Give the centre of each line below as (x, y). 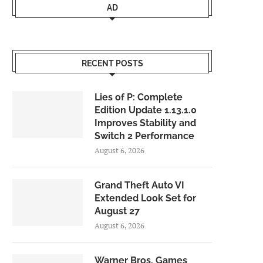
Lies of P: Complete (139, 97)
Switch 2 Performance (144, 136)
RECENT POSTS (112, 64)
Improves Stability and (145, 123)
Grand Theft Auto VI (139, 186)
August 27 (117, 211)
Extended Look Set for (145, 198)
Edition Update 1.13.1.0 (146, 110)
